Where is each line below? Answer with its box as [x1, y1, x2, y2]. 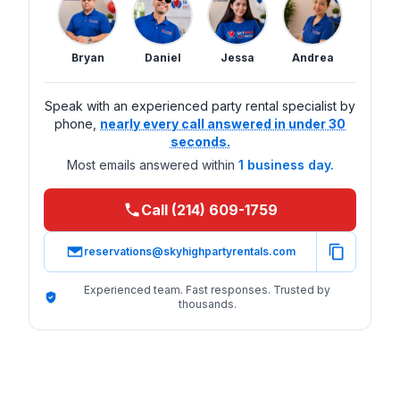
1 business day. [237, 156, 334, 172]
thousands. [178, 296, 237, 311]
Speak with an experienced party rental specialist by [45, 97, 355, 113]
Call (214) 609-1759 [140, 200, 278, 219]
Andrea [291, 50, 334, 64]
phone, [54, 115, 96, 131]
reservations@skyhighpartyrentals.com [83, 244, 296, 258]
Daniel [144, 50, 181, 64]
